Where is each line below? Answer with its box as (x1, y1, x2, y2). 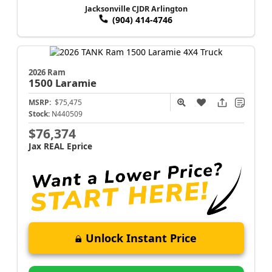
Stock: (28, 109, 50, 120)
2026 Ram (28, 67, 66, 78)
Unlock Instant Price (86, 230, 197, 245)
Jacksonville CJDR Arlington (84, 3, 188, 14)
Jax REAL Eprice (28, 140, 92, 152)
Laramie (55, 76, 97, 90)
